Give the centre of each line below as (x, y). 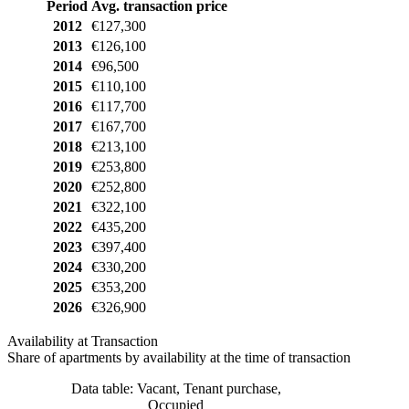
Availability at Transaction (83, 341)
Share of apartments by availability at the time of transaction (179, 357)
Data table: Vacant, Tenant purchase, (176, 388)
